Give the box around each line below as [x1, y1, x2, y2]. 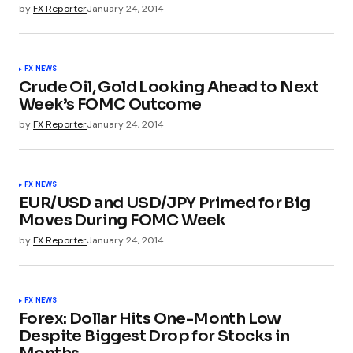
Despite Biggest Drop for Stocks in [19, 326, 290, 347]
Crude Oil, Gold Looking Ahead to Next [19, 77, 319, 97]
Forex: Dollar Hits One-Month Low [19, 309, 281, 329]
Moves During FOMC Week [19, 210, 226, 231]
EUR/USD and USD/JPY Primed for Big [19, 193, 310, 214]
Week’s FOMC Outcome [19, 95, 202, 114]
